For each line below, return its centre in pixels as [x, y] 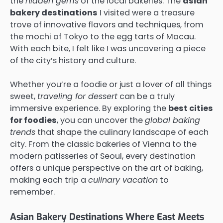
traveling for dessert [77, 96]
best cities [191, 108]
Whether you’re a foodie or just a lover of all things [111, 84]
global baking [172, 120]
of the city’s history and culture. [73, 60]
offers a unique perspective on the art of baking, [107, 168]
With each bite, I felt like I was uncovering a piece [108, 48]
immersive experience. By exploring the [89, 108]
